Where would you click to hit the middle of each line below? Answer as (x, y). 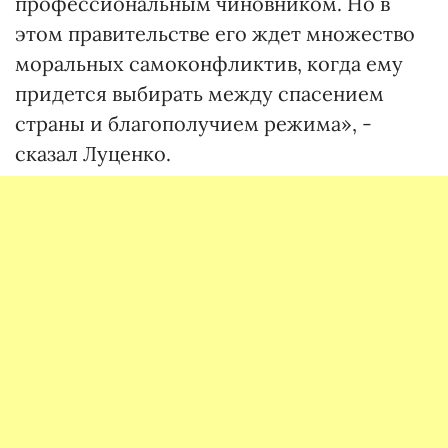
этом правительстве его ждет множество (215, 33)
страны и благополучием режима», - (193, 123)
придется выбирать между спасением (199, 93)
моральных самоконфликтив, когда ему (209, 63)
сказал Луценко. (93, 153)
